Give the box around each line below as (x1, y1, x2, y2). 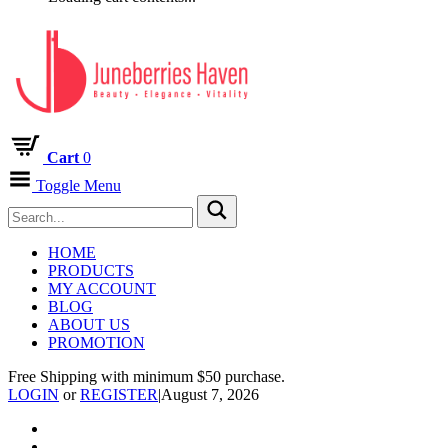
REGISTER (80, 386, 158, 404)
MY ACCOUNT (48, 280, 156, 298)
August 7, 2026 (161, 386, 259, 404)
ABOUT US (48, 316, 130, 334)
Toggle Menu (36, 177, 121, 195)
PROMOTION (48, 334, 145, 352)
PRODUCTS (48, 262, 134, 280)
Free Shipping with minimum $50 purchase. (8, 368, 285, 386)
